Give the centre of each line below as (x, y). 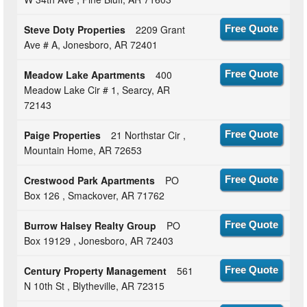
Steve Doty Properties (75, 30)
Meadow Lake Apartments (85, 75)
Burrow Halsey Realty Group (90, 226)
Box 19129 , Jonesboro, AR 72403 (99, 241)
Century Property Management (96, 271)
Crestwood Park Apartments (90, 181)
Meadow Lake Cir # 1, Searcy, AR (97, 90)
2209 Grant (161, 30)
